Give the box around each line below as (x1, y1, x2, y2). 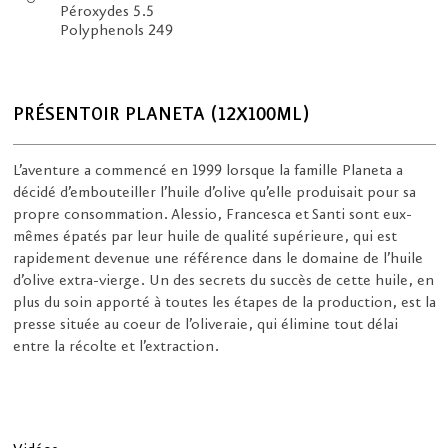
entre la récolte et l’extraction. (13, 338, 219, 357)
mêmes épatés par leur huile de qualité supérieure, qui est (13, 228, 397, 247)
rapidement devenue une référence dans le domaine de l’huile (13, 250, 423, 269)
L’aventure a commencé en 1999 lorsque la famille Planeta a (13, 162, 403, 181)
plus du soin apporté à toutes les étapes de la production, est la (13, 294, 436, 313)
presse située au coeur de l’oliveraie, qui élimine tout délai (13, 316, 398, 335)
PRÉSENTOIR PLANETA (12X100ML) (13, 104, 310, 127)
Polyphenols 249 (60, 22, 173, 41)
